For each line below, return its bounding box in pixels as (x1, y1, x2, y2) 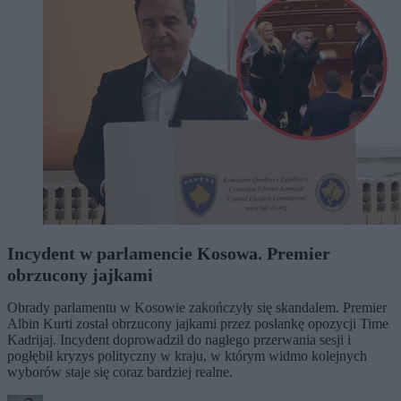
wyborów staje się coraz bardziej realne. (7, 364, 233, 380)
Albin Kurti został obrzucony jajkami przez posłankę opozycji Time (7, 316, 388, 331)
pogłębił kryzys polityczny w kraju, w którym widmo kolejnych (7, 348, 367, 363)
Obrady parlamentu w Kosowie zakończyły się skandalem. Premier (7, 300, 387, 315)
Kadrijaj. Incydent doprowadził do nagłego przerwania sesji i (7, 332, 351, 347)
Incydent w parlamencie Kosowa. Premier (7, 243, 330, 263)
